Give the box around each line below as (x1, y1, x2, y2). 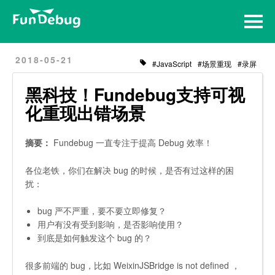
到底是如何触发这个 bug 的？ (37, 231, 152, 244)
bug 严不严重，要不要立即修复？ (37, 204, 166, 217)
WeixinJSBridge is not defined (114, 258, 230, 271)
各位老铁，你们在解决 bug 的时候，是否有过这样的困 (25, 163, 234, 176)
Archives (12, 40, 49, 52)
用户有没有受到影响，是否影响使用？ (37, 218, 184, 231)
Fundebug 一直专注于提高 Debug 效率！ (51, 136, 212, 149)
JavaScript (157, 58, 192, 69)
